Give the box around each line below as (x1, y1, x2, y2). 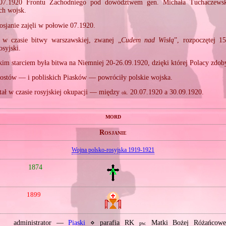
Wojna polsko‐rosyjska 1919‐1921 (71, 146, 154, 153)
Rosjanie (99, 128, 127, 136)
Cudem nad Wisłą (121, 36, 175, 44)
